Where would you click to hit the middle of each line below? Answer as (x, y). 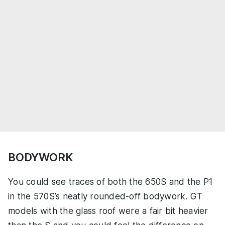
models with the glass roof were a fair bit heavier (108, 211)
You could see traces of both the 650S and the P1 (110, 182)
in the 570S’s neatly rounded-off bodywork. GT (105, 196)
